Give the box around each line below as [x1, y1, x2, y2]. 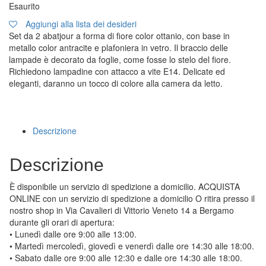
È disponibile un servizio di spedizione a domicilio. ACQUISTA [9, 180, 240, 193]
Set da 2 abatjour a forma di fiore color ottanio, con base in [9, 30, 230, 42]
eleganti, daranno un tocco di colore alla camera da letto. [9, 77, 223, 90]
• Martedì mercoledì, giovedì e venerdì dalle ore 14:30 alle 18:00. [9, 240, 254, 252]
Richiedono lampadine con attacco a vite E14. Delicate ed [9, 65, 225, 78]
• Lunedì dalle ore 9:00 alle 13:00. [9, 228, 137, 240]
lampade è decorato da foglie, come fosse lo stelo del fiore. [9, 53, 231, 66]
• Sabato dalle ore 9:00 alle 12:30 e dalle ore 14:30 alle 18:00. [9, 252, 242, 264]
